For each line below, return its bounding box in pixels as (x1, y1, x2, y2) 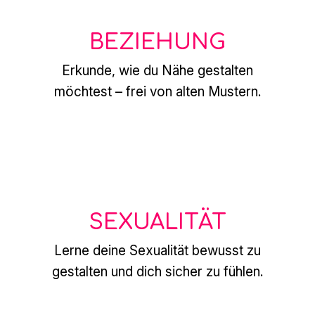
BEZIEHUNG (89, 30, 226, 54)
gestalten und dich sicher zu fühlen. (51, 263, 263, 280)
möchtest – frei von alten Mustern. (53, 83, 261, 100)
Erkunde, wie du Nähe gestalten (61, 62, 253, 79)
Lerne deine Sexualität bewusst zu (53, 242, 261, 259)
